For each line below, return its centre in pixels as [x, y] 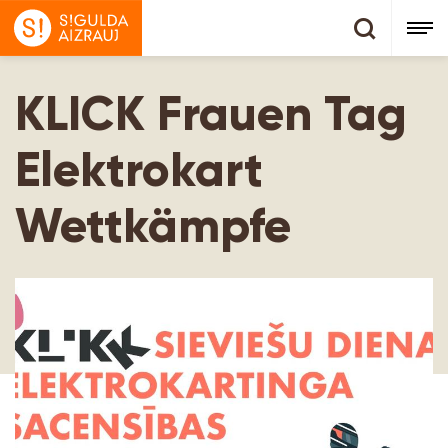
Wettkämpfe [153, 225]
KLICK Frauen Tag [211, 113]
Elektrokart [139, 169]
